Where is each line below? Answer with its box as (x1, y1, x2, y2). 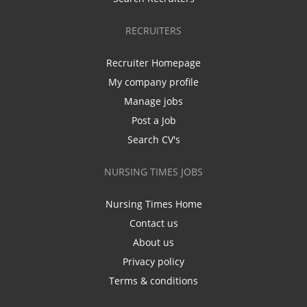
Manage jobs (124, 95, 183, 108)
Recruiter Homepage (106, 56, 201, 70)
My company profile (108, 75, 199, 89)
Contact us (129, 217, 178, 230)
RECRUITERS (125, 24, 182, 38)
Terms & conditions (109, 274, 198, 288)
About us (133, 236, 174, 249)
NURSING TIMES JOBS (104, 165, 203, 179)
